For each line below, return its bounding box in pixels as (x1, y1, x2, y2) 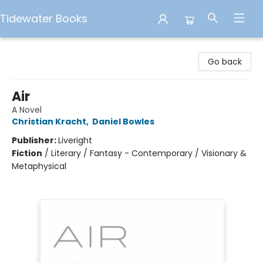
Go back (208, 56, 242, 68)
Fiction (12, 147, 42, 159)
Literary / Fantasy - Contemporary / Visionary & (51, 147, 247, 159)
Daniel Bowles (92, 116, 154, 127)
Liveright (58, 134, 92, 146)
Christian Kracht (12, 116, 86, 127)
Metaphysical (12, 160, 66, 172)
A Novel (12, 104, 42, 116)
